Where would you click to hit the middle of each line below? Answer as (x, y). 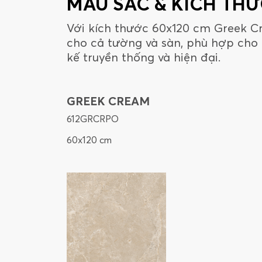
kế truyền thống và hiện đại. (144, 57)
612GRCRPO (93, 119)
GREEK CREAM (108, 101)
